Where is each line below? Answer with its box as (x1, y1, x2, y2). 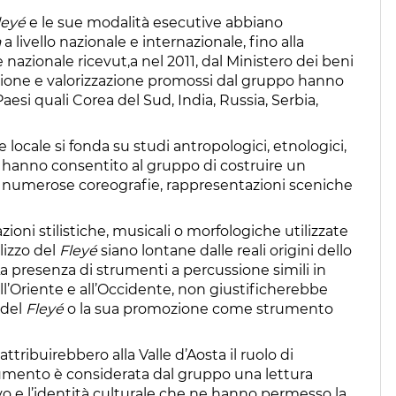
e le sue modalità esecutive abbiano (26, 13, 283, 31)
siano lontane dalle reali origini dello (101, 241, 352, 259)
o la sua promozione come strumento (64, 300, 333, 317)
